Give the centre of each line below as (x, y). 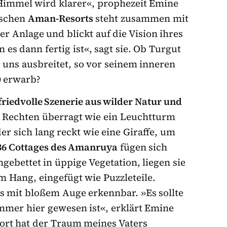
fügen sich (143, 147)
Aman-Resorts (60, 18)
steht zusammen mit (141, 18)
